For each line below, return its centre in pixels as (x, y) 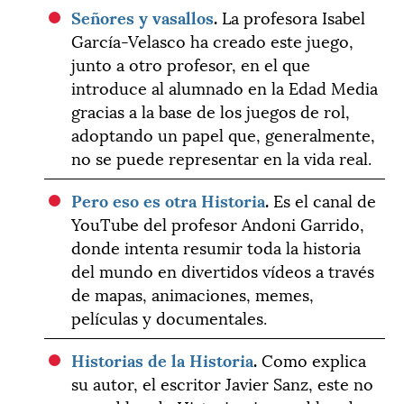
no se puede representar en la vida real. (222, 157)
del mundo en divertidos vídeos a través (223, 270)
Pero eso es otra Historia (169, 199)
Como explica (312, 359)
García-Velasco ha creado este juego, (213, 40)
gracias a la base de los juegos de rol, (211, 110)
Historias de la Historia (163, 359)
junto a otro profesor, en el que (191, 63)
